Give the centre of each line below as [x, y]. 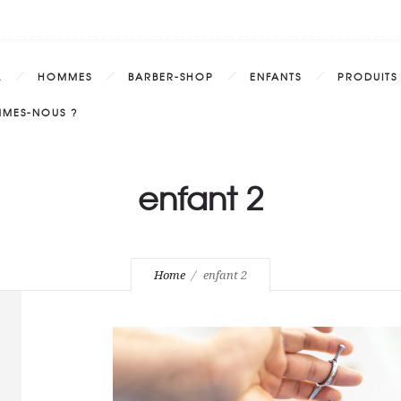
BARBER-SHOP [171, 76]
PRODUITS [367, 76]
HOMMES [65, 76]
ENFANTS [276, 76]
